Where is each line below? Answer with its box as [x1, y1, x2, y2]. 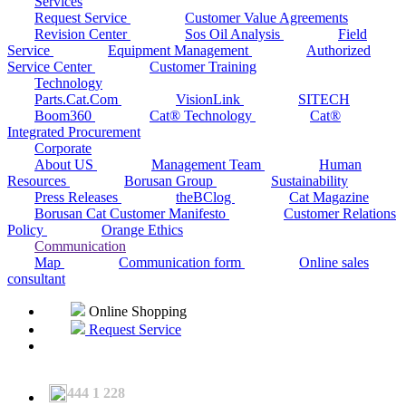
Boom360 [34, 108, 95, 123]
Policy [7, 222, 47, 237]
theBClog [176, 189, 235, 205]
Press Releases [34, 189, 121, 205]
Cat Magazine [289, 189, 369, 205]
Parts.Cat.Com [34, 92, 121, 107]
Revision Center [34, 26, 130, 42]
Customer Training [150, 59, 256, 74]
